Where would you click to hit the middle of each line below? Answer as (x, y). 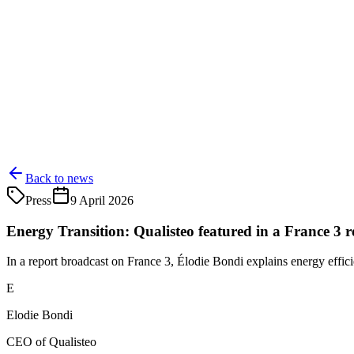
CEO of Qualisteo (51, 342)
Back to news (59, 178)
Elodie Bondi (40, 315)
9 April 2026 (102, 200)
